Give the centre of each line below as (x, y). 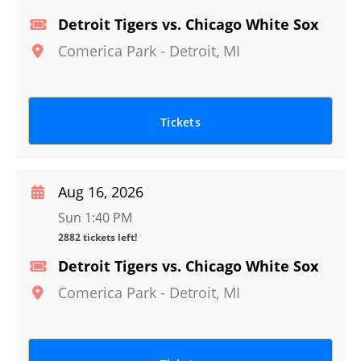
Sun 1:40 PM (95, 218)
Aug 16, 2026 (101, 192)
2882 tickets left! (98, 237)
